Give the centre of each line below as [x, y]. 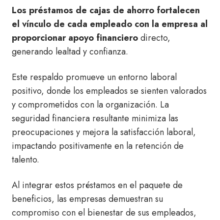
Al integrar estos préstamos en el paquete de [97, 185]
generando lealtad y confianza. [70, 51]
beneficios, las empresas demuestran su [87, 199]
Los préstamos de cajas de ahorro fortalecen [106, 10]
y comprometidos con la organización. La [90, 104]
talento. [26, 159]
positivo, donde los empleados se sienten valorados [109, 91]
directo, [154, 38]
